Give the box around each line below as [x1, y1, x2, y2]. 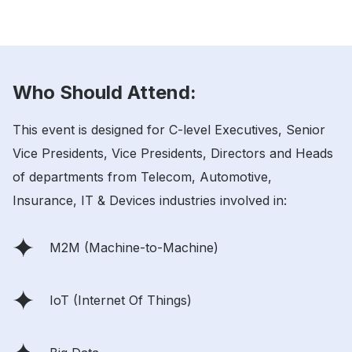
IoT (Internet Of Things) [49, 292, 192, 309]
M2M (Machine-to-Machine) [49, 240, 218, 256]
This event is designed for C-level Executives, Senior [13, 122, 325, 138]
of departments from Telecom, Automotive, [13, 169, 272, 185]
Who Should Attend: [13, 81, 196, 104]
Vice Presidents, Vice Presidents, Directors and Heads [13, 145, 333, 162]
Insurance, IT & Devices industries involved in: [13, 192, 287, 209]
